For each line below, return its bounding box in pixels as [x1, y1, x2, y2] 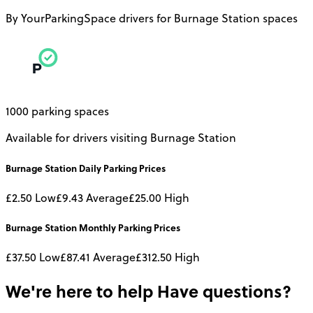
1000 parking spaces [6, 103, 109, 119]
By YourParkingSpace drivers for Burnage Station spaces [6, 10, 298, 27]
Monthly [79, 220, 116, 234]
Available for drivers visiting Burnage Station [6, 130, 236, 146]
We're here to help [6, 279, 153, 303]
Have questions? [153, 279, 291, 303]
